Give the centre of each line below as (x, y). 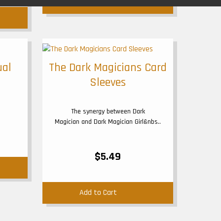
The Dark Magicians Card (108, 68)
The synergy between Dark (108, 111)
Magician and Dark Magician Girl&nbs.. (108, 122)
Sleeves (108, 82)
